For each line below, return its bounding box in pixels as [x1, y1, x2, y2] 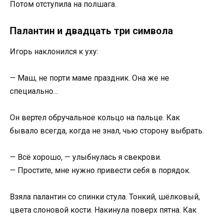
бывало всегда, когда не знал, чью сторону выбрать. [10, 126, 204, 135]
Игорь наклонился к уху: [10, 46, 98, 56]
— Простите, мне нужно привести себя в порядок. [10, 166, 191, 175]
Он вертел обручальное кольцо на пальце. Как [10, 112, 180, 122]
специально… [10, 86, 58, 96]
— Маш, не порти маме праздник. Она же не [10, 73, 169, 83]
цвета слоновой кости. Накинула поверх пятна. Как [10, 205, 197, 215]
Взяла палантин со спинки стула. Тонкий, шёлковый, [10, 192, 200, 202]
